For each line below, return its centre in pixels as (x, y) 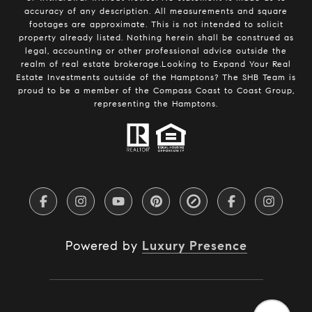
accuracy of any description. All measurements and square (156, 11)
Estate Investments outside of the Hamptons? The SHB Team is (156, 77)
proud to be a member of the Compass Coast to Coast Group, (156, 91)
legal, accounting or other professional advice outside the (156, 51)
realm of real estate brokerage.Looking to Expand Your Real (156, 64)
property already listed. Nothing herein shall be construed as (156, 38)
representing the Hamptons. (156, 104)
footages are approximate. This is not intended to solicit (156, 24)
